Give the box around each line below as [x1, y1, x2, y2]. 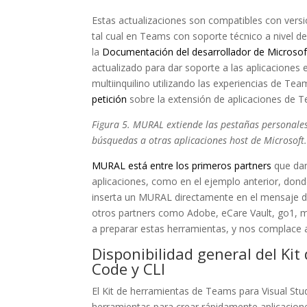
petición [92, 93, 127, 106]
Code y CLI [92, 258, 166, 279]
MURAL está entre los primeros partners [92, 159, 272, 172]
